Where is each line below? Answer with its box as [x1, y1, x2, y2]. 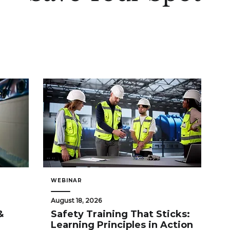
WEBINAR [51, 177, 82, 184]
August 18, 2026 [51, 196, 102, 204]
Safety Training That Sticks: [51, 208, 190, 220]
